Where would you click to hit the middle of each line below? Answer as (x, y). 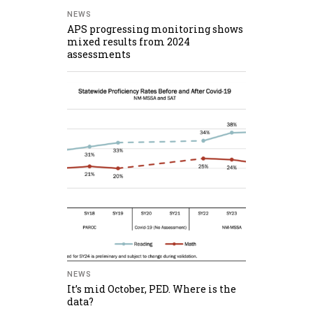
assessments (99, 54)
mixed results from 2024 (129, 41)
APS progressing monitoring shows (155, 29)
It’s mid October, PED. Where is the (152, 289)
